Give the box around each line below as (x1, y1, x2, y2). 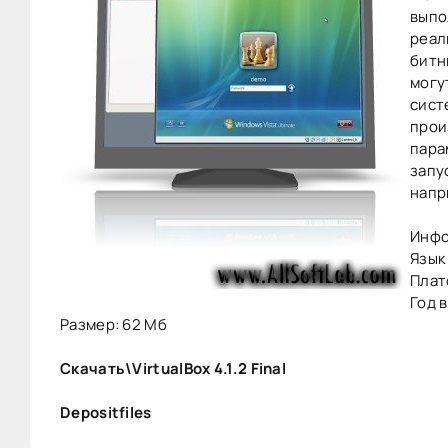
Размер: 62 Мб (60, 314, 167, 335)
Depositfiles (60, 402, 152, 423)
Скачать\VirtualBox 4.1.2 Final (60, 358, 286, 379)
